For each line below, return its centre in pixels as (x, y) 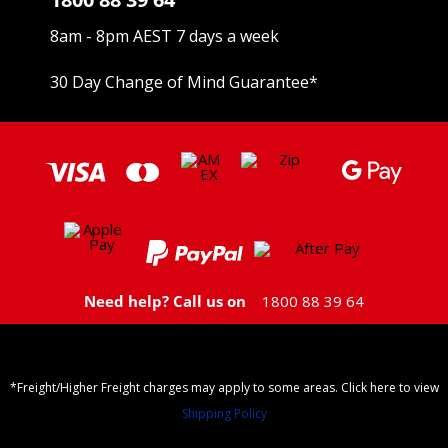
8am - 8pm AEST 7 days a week (164, 36)
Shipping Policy (224, 414)
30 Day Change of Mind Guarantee (179, 82)
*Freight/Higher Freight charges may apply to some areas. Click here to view (224, 388)
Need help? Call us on (165, 300)
